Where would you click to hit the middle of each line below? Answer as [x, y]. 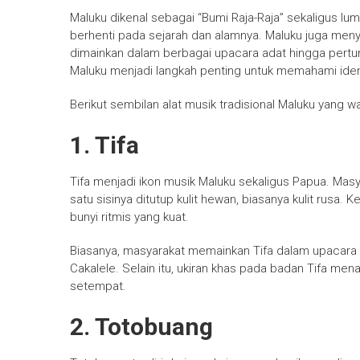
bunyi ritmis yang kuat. [129, 217]
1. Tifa [104, 145]
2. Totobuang [141, 327]
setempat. [98, 286]
